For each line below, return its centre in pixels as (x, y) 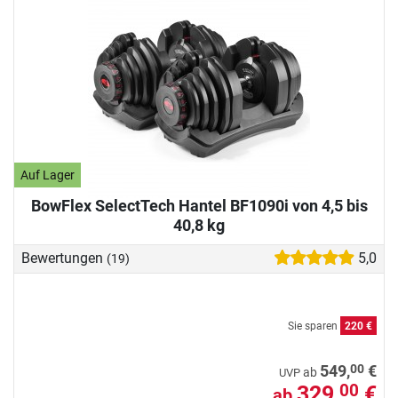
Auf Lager (48, 175)
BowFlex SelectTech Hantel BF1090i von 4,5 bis (199, 206)
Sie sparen (314, 326)
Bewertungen (64, 259)
